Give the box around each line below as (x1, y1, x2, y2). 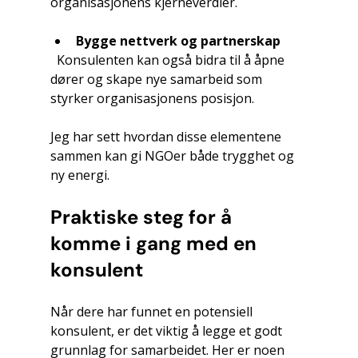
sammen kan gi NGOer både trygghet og (50, 147, 297, 165)
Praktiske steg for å (50, 205, 237, 230)
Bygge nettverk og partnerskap (75, 32, 280, 50)
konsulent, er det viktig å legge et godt (50, 322, 285, 340)
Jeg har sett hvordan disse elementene (50, 128, 284, 146)
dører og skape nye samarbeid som (50, 70, 265, 89)
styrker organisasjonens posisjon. (50, 89, 254, 108)
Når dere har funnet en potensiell (50, 303, 256, 321)
